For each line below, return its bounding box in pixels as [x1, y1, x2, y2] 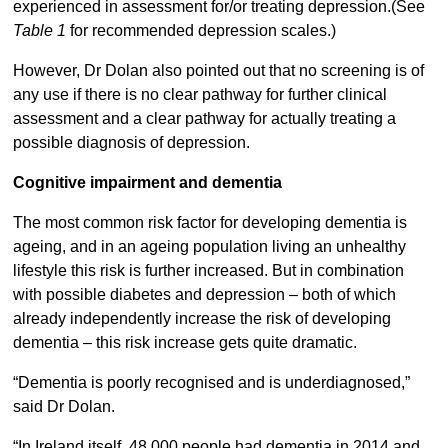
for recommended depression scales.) [65, 22, 340, 40]
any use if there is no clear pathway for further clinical [12, 86, 387, 104]
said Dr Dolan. [12, 398, 115, 416]
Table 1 [12, 22, 66, 40]
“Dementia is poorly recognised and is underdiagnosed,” [12, 374, 410, 392]
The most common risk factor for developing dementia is [12, 214, 407, 232]
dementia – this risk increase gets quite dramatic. [12, 334, 357, 352]
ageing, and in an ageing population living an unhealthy [12, 238, 406, 256]
